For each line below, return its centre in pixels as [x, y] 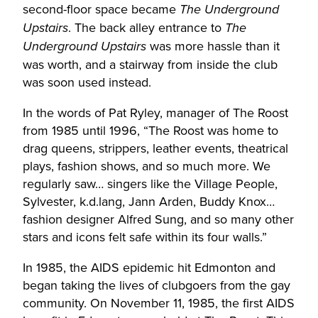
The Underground [229, 10]
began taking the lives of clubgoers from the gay [157, 286]
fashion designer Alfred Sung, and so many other [158, 220]
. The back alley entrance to [147, 28]
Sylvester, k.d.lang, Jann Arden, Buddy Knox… [149, 202]
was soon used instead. [89, 83]
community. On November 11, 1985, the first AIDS [159, 303]
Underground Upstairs [84, 47]
